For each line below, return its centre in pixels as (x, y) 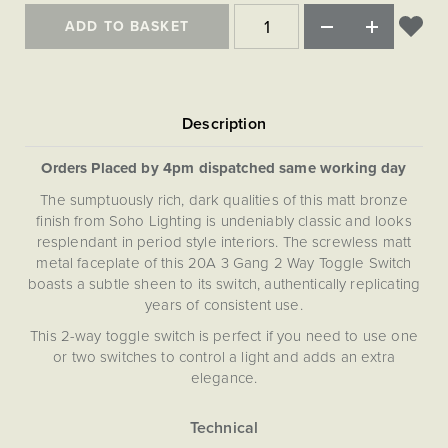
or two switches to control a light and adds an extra (224, 356)
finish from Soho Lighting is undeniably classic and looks (224, 220)
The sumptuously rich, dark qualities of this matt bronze (224, 199)
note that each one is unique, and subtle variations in (224, 429)
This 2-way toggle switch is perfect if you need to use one (224, 335)
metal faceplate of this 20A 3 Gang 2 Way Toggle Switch (224, 262)
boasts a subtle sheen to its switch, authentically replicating (224, 283)
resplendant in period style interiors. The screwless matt (224, 241)
